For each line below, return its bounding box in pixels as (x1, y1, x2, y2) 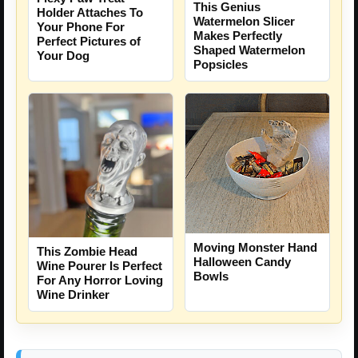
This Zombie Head (37, 244, 137, 258)
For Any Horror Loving (37, 272, 163, 287)
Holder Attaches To (37, 5, 143, 19)
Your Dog (37, 48, 89, 62)
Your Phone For (37, 19, 125, 34)
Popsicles (193, 57, 248, 71)
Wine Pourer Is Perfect (37, 258, 162, 272)
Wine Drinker (37, 287, 109, 301)
